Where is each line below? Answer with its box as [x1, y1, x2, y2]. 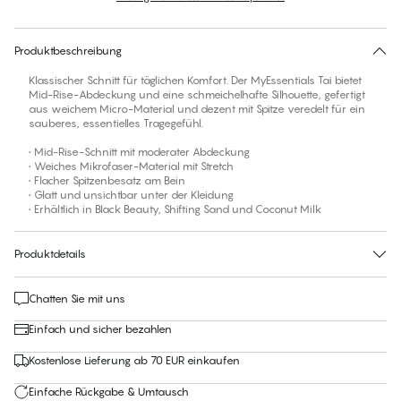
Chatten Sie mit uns [29, 292, 125, 306]
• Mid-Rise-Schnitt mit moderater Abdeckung [29, 145, 250, 159]
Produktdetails [14, 247, 86, 261]
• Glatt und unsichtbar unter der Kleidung [29, 188, 234, 202]
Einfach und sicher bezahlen [29, 322, 172, 337]
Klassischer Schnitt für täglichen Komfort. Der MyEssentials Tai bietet [29, 73, 362, 88]
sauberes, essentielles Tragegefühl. [29, 116, 203, 131]
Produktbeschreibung [14, 44, 122, 58]
